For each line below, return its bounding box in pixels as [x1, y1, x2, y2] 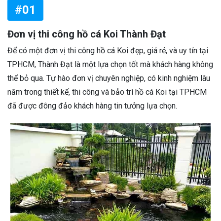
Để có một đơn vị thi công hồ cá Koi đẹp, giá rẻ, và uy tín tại [7, 46, 208, 55]
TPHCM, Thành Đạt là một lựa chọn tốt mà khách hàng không [7, 60, 213, 69]
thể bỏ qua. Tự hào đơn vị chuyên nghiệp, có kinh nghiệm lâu [7, 74, 210, 83]
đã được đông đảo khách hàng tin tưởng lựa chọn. [7, 101, 177, 110]
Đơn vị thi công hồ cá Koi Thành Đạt [7, 28, 166, 40]
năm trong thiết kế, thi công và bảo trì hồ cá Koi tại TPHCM [7, 87, 207, 97]
